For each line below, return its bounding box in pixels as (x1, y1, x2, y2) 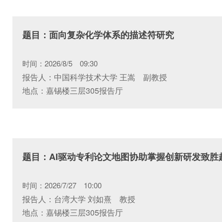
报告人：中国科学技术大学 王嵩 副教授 (22, 71, 167, 83)
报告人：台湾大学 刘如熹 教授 (22, 193, 135, 205)
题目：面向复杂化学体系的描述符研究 (22, 28, 174, 41)
